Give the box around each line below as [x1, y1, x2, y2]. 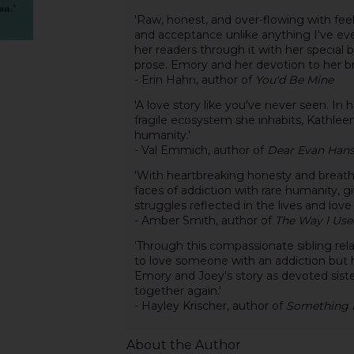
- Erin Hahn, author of [134, 72, 255, 87]
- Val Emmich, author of [134, 142, 267, 157]
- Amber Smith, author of [134, 213, 275, 228]
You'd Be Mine [254, 72, 333, 87]
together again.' [134, 283, 221, 298]
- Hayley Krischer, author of [134, 298, 286, 313]
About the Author [126, 337, 241, 352]
